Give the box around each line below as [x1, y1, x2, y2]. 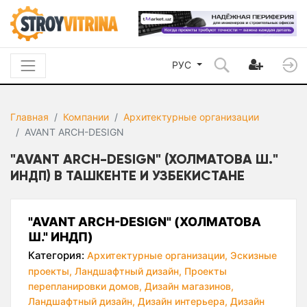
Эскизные [230, 249, 277, 262]
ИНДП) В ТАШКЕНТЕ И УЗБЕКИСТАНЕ [10, 167, 245, 184]
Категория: [28, 249, 84, 262]
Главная [10, 111, 49, 123]
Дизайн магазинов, [145, 280, 234, 293]
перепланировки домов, [28, 280, 142, 293]
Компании [63, 111, 109, 123]
